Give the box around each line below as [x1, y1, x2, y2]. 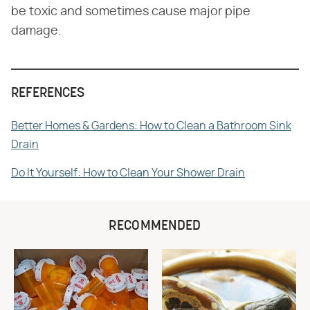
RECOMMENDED [109, 219, 201, 233]
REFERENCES [11, 86, 84, 100]
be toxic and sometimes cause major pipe [11, 5, 250, 18]
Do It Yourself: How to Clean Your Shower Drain [11, 167, 245, 179]
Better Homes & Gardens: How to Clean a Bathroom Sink [11, 120, 291, 131]
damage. [11, 24, 62, 37]
